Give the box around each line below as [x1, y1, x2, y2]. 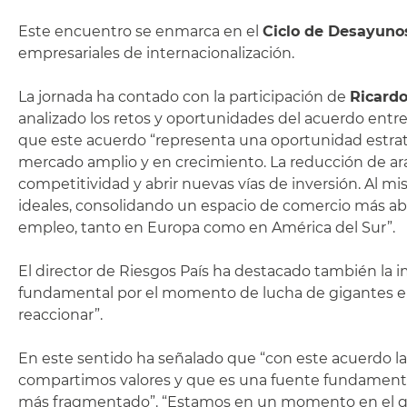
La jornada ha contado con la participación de [18, 88, 350, 105]
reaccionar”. [18, 306, 110, 323]
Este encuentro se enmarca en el [18, 23, 263, 40]
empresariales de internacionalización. [18, 45, 298, 62]
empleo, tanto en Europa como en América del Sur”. [18, 219, 399, 236]
